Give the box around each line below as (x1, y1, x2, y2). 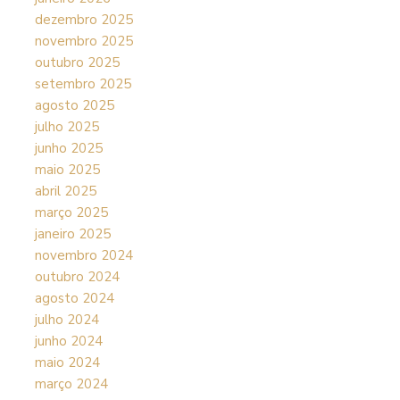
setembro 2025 (34, 75, 131, 93)
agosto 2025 (34, 96, 114, 114)
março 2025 (34, 204, 108, 221)
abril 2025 (34, 182, 96, 200)
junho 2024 (34, 332, 103, 350)
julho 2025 (34, 118, 99, 136)
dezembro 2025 (34, 11, 133, 29)
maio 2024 (34, 354, 100, 371)
